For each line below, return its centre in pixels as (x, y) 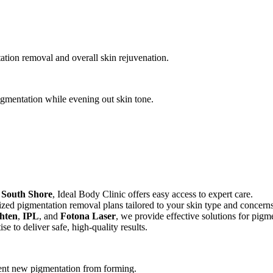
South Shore (27, 194)
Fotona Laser (88, 216)
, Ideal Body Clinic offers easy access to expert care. (153, 194)
